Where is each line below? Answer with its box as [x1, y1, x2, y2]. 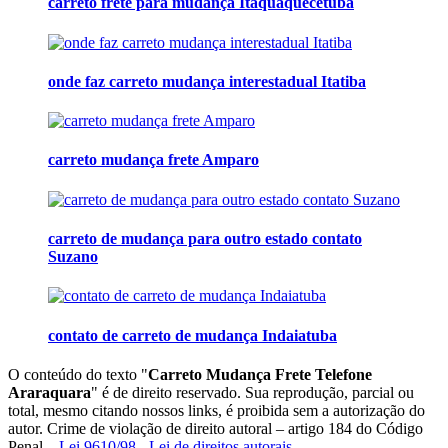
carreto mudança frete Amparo [48, 151, 259, 169]
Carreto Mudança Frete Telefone [148, 365, 372, 383]
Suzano [48, 247, 98, 265]
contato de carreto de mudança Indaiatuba [48, 326, 337, 344]
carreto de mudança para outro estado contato [48, 229, 362, 247]
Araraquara [8, 383, 91, 401]
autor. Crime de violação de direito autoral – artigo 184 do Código [8, 419, 423, 437]
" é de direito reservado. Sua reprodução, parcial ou [91, 383, 414, 401]
